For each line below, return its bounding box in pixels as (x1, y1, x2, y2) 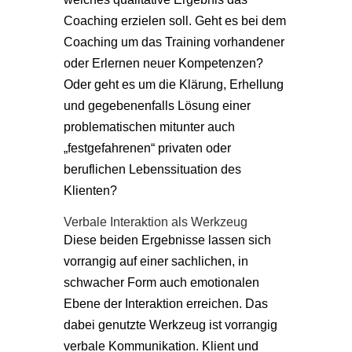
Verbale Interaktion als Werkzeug (63, 213, 247, 229)
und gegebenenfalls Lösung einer (63, 97, 251, 113)
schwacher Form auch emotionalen (63, 273, 259, 290)
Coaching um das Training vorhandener (63, 33, 284, 49)
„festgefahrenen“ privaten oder (63, 139, 231, 156)
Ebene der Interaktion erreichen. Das (63, 295, 268, 311)
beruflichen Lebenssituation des (63, 160, 241, 177)
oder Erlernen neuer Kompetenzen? (63, 54, 263, 71)
